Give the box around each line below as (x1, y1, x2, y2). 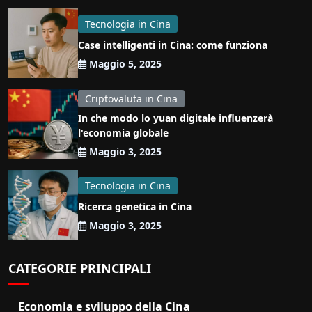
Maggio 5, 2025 (86, 57, 162, 71)
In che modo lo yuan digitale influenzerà (78, 111, 273, 125)
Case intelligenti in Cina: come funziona (78, 38, 267, 52)
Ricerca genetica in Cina (78, 200, 192, 214)
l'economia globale (78, 125, 169, 139)
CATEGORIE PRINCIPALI (8, 260, 151, 277)
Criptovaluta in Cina (85, 91, 178, 105)
